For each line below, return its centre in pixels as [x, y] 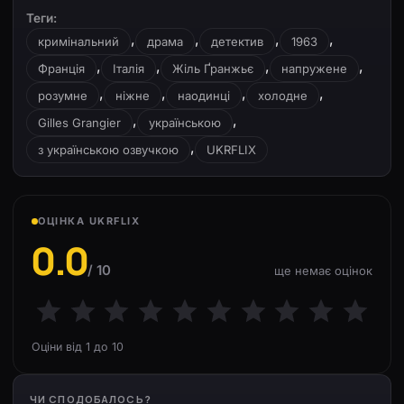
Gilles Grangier [79, 123]
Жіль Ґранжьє [213, 69]
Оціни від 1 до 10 [78, 347]
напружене [314, 69]
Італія [129, 69]
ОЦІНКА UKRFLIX [89, 221]
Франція [61, 69]
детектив [237, 41]
